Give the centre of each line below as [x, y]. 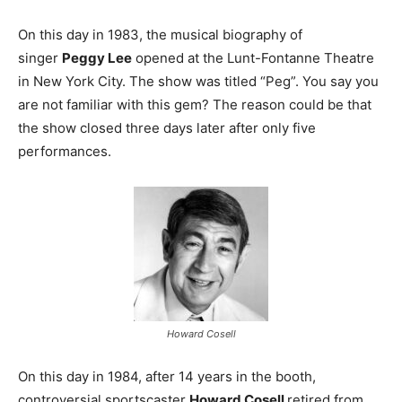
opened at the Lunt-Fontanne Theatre [253, 58]
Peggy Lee [97, 58]
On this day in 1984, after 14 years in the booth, [167, 377]
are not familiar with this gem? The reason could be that [195, 105]
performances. [65, 152]
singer [40, 58]
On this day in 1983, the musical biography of [160, 35]
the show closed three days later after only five [167, 128]
